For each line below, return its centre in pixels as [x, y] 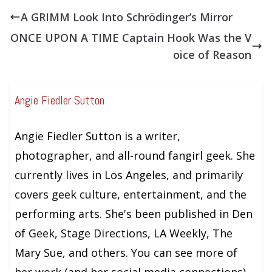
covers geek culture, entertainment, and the [131, 194]
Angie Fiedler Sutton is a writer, [98, 136]
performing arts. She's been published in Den [134, 213]
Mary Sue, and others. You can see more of [126, 252]
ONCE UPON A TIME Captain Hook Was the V [131, 37]
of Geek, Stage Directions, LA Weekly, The [124, 233]
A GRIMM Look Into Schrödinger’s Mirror [127, 17]
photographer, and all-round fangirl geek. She [126, 155]
